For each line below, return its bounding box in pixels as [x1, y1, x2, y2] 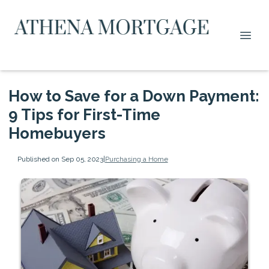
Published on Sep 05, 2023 [17, 154, 103, 163]
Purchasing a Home [104, 154, 168, 163]
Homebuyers [8, 124, 106, 142]
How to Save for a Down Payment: [8, 87, 259, 105]
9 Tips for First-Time [8, 106, 160, 124]
